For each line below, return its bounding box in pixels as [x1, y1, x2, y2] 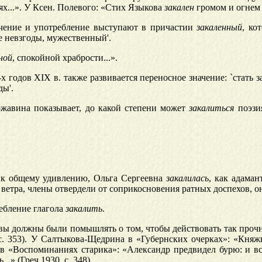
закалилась [166, 173, 209, 184]
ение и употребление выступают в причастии [2, 22, 197, 33]
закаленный [196, 22, 243, 33]
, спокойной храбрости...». [12, 53, 118, 63]
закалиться [189, 103, 235, 113]
